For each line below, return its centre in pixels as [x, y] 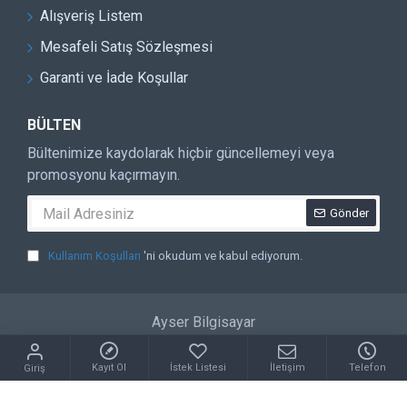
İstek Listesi [198, 367]
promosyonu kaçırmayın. [104, 175]
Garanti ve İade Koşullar [114, 78]
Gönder [349, 213]
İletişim [287, 367]
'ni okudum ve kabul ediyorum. [223, 256]
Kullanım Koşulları [94, 256]
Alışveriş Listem [91, 16]
